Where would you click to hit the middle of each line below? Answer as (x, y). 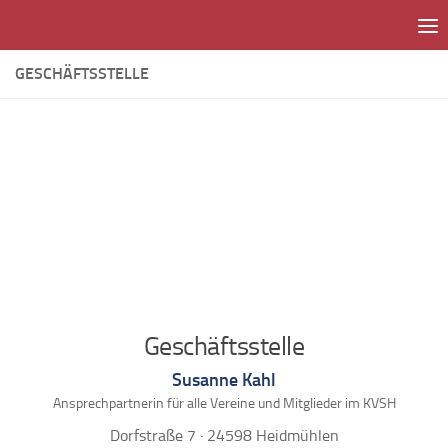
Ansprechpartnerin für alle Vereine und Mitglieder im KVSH (224, 403)
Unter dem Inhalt (92, 30)
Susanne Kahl (224, 379)
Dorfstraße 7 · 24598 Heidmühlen (224, 435)
